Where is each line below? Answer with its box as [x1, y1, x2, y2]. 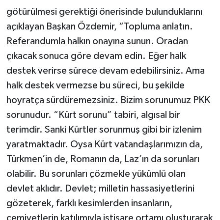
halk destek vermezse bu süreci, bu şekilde [6, 81, 185, 91]
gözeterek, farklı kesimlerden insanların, [6, 198, 172, 209]
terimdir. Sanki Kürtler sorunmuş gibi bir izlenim [6, 125, 202, 135]
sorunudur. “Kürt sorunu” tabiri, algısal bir [6, 110, 180, 120]
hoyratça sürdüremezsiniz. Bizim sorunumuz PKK [6, 95, 210, 106]
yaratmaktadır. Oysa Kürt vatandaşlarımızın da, [6, 139, 203, 150]
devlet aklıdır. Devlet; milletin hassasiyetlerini [6, 184, 194, 194]
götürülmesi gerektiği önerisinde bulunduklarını [6, 7, 202, 17]
